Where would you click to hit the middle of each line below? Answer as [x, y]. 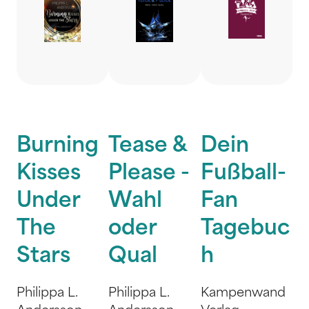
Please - [149, 174]
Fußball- [243, 174]
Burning [58, 147]
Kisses [49, 174]
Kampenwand [243, 293]
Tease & [148, 147]
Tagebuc [245, 229]
